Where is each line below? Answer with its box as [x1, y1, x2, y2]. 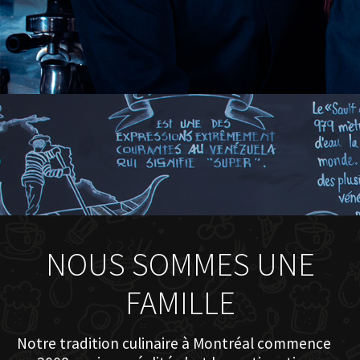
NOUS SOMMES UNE [45, 243, 315, 284]
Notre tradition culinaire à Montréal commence [16, 333, 331, 353]
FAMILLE [125, 282, 235, 323]
